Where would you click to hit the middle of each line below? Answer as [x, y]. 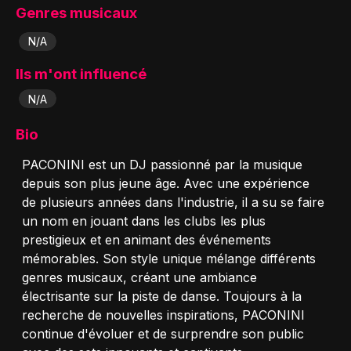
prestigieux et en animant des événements [147, 240]
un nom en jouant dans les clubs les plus [144, 221]
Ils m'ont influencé [81, 74]
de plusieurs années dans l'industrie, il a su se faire [173, 203]
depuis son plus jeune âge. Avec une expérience [166, 184]
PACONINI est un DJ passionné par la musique [162, 165]
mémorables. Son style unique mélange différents [169, 259]
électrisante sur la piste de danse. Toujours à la [162, 297]
